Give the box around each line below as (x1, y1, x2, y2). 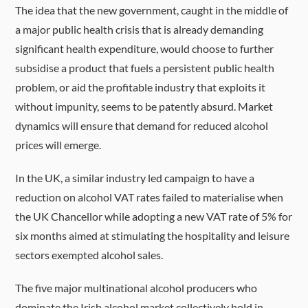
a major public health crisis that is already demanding (15, 23, 264, 36)
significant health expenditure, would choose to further (15, 42, 274, 55)
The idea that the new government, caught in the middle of (15, 3, 289, 16)
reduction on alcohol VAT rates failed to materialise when (15, 190, 284, 203)
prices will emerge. (15, 138, 102, 151)
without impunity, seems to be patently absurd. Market (15, 100, 274, 113)
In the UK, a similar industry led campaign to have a (15, 171, 255, 184)
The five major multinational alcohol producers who (15, 281, 258, 294)
